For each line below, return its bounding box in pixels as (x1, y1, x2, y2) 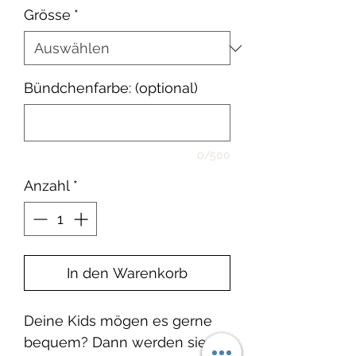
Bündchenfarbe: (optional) (24, 79, 198, 96)
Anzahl (24, 177, 70, 194)
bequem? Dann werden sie (24, 334, 207, 350)
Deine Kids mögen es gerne (24, 312, 212, 329)
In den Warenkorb (67, 265, 188, 281)
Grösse (24, 6, 71, 23)
